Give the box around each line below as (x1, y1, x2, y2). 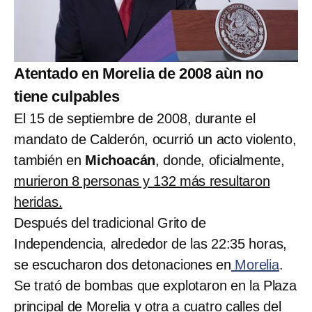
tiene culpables (14, 88, 120, 106)
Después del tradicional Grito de (14, 215, 207, 231)
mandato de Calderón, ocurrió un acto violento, (14, 132, 297, 148)
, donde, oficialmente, (155, 153, 286, 169)
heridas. (14, 194, 63, 210)
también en (14, 153, 86, 169)
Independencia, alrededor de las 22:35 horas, (14, 236, 288, 252)
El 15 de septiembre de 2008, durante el (14, 111, 256, 127)
